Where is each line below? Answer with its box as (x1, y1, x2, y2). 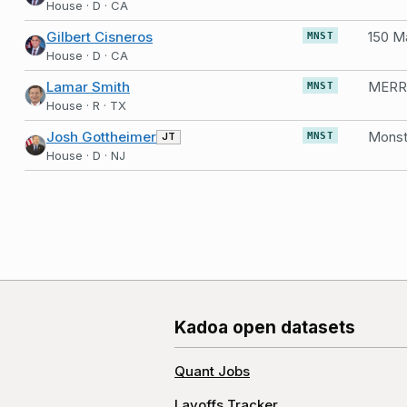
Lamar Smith (46, 78, 130, 95)
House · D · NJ (46, 148, 125, 163)
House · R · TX (46, 98, 126, 113)
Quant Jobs (174, 362, 250, 380)
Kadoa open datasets (174, 317, 355, 338)
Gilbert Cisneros (46, 28, 153, 45)
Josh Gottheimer (46, 128, 156, 145)
